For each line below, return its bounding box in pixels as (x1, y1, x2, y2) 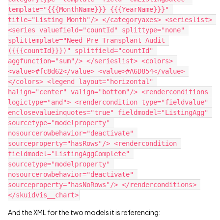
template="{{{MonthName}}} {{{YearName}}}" (8, 5, 169, 14)
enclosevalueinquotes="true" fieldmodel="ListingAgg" (8, 109, 208, 117)
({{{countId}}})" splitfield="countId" (8, 47, 153, 55)
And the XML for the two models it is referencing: (8, 208, 161, 217)
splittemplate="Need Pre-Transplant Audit (8, 36, 165, 45)
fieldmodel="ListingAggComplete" (8, 150, 130, 158)
